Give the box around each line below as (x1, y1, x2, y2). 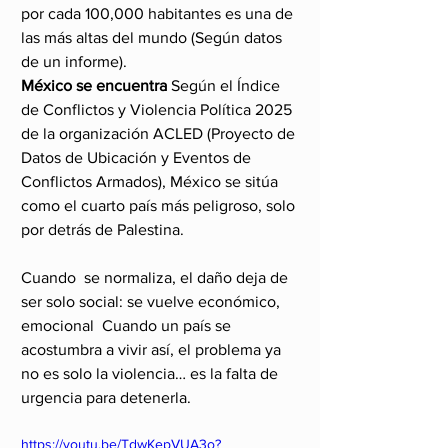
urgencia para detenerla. (21, 388, 191, 406)
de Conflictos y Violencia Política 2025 (21, 100, 296, 118)
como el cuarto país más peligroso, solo (21, 196, 299, 214)
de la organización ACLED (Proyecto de (21, 124, 299, 142)
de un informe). (21, 52, 127, 70)
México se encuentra (21, 76, 171, 94)
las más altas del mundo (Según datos (21, 28, 286, 46)
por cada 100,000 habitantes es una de (21, 4, 297, 22)
